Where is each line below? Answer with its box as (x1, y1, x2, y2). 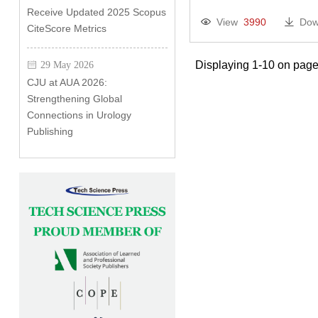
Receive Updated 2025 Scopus (26, 6, 166, 18)
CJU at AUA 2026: (26, 77, 107, 88)
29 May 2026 (40, 60, 94, 70)
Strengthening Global (26, 93, 122, 104)
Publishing (26, 126, 73, 137)
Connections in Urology (26, 109, 131, 121)
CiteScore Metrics (26, 23, 106, 34)
